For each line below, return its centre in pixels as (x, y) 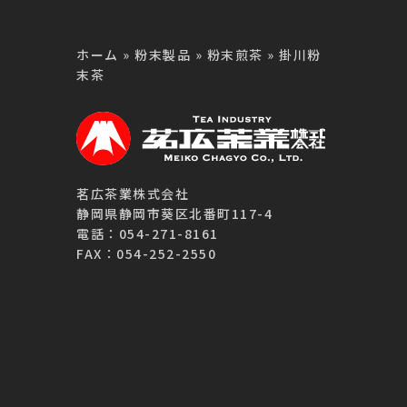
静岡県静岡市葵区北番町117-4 (175, 214)
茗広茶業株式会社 (133, 194)
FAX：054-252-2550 (147, 254)
